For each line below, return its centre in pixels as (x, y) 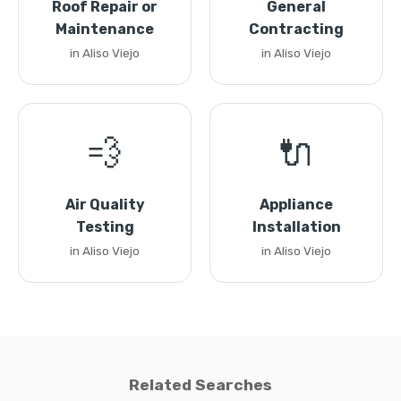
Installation (296, 227)
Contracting (296, 29)
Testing (105, 227)
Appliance (296, 205)
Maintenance (105, 29)
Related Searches (200, 385)
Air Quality (105, 205)
